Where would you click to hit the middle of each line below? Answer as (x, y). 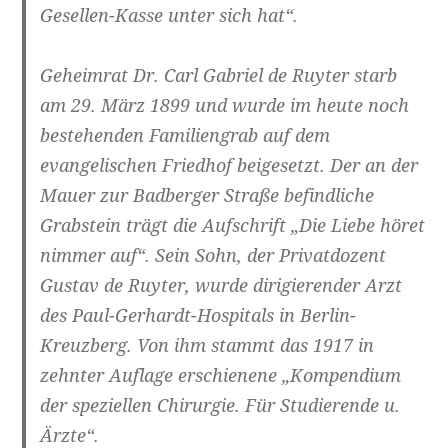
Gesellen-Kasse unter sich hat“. (169, 15)
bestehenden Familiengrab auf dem (185, 135)
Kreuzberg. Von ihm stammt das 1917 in (207, 345)
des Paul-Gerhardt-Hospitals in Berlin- (198, 315)
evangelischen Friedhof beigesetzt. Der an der (229, 165)
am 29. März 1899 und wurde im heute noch (225, 105)
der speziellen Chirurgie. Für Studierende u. (220, 405)
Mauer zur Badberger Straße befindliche (207, 195)
